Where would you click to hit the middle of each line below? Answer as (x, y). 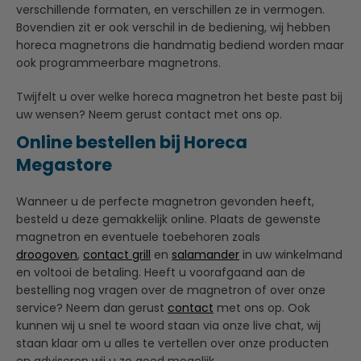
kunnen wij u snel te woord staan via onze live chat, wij (168, 325)
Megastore (64, 164)
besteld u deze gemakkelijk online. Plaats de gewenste (168, 219)
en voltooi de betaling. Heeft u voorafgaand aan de (161, 272)
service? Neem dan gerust (92, 307)
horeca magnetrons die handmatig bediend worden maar (180, 45)
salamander (205, 254)
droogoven (47, 254)
